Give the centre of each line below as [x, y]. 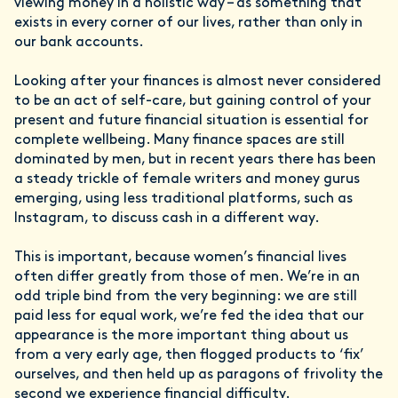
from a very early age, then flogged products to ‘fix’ [189, 355]
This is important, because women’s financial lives [180, 258]
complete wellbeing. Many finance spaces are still [179, 140]
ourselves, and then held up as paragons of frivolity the [199, 375]
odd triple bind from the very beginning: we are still [186, 297]
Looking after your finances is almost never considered [198, 82]
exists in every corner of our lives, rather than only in [188, 23]
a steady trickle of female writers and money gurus [187, 179]
